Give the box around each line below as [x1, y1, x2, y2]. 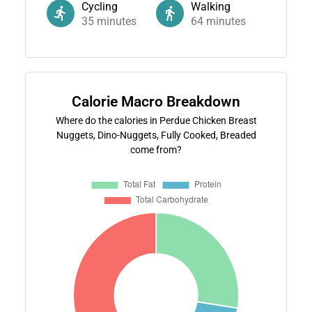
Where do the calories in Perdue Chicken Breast [55, 114, 257, 126]
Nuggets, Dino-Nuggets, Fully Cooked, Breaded [56, 129, 256, 141]
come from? [130, 143, 182, 155]
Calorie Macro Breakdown [72, 93, 240, 110]
